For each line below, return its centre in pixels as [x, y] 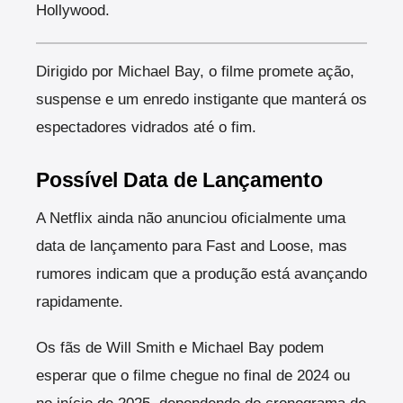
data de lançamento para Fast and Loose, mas [192, 246]
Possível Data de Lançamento [179, 180]
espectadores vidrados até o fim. [146, 128]
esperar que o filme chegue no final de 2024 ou [193, 375]
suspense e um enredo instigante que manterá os [201, 100]
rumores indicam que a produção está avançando [201, 273]
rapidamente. [80, 301]
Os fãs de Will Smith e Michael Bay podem [180, 347]
